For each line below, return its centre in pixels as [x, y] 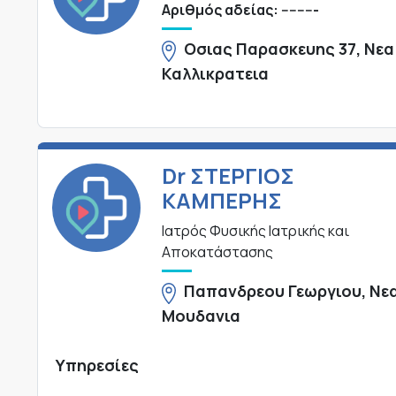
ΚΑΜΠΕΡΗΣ [221, 201]
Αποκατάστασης [217, 252]
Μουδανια [201, 315]
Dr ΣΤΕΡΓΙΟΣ [228, 176]
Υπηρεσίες [97, 365]
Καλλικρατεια [215, 73]
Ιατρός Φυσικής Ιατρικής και [255, 231]
